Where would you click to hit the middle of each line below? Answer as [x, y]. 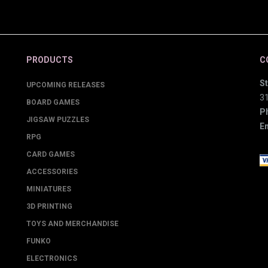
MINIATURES [49, 189]
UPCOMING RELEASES [66, 85]
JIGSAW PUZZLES [58, 120]
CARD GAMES [51, 154]
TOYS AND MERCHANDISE [72, 224]
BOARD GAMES [53, 102]
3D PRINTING [49, 206]
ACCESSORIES [52, 172]
